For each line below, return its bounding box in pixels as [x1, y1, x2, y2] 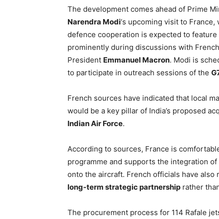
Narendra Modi [67, 17, 121, 26]
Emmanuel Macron [103, 55, 170, 65]
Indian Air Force [67, 119, 123, 128]
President [67, 55, 103, 65]
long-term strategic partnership [67, 182, 180, 192]
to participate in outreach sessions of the [67, 68, 211, 77]
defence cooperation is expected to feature [67, 30, 217, 39]
